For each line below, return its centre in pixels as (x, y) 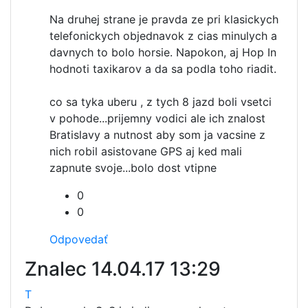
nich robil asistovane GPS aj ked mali (146, 151)
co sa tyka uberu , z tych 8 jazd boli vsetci (161, 102)
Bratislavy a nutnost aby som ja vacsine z (157, 135)
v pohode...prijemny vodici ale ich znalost (157, 118)
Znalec (58, 269)
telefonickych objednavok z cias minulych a (163, 36)
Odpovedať (79, 239)
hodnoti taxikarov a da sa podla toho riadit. (163, 69)
